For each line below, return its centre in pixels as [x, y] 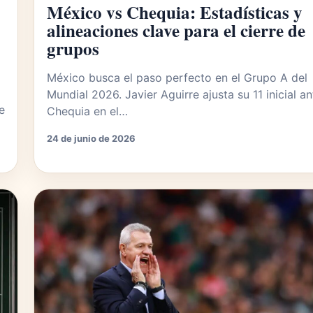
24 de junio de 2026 [91, 138]
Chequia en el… [87, 111]
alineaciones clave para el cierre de [176, 30]
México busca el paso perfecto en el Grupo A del [177, 78]
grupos [73, 49]
